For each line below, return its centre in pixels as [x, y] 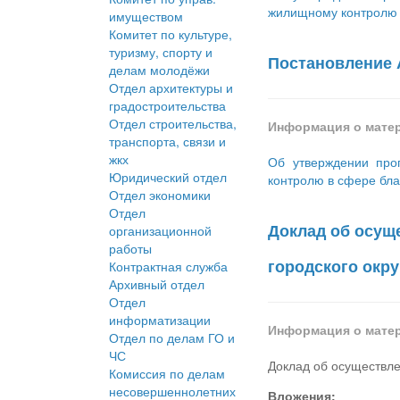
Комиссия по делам [167, 374]
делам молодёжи [159, 70]
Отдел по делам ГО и [172, 338]
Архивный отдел [157, 284]
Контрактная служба [168, 267]
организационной [160, 231]
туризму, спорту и [161, 52]
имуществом [146, 17]
